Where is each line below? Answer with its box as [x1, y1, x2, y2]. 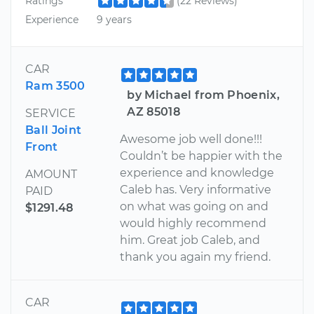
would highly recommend [120, 216, 267, 230]
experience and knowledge [120, 165, 275, 179]
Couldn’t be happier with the [120, 149, 283, 163]
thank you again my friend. [120, 250, 271, 264]
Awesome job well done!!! [120, 132, 263, 146]
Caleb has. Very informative [120, 182, 272, 196]
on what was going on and [120, 199, 269, 213]
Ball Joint [25, 123, 82, 137]
